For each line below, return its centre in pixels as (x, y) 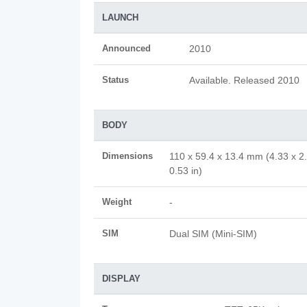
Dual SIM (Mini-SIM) (213, 234)
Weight (117, 202)
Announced (126, 48)
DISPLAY (121, 279)
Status (115, 80)
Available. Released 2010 (244, 80)
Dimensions (127, 156)
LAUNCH (120, 17)
